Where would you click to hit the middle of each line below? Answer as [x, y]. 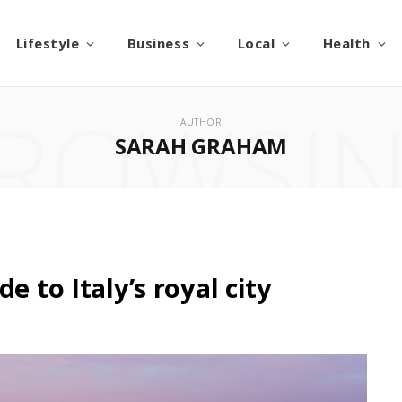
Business [158, 43]
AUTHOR [201, 122]
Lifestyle [48, 43]
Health [346, 43]
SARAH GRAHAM [201, 146]
